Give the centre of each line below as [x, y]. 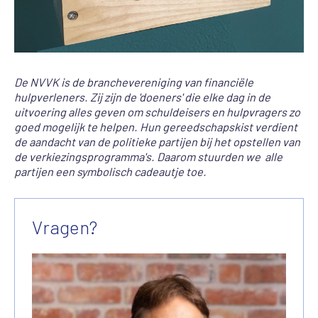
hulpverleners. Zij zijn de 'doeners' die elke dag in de [142, 97]
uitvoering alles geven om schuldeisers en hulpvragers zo [157, 111]
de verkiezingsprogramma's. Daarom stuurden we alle [148, 156]
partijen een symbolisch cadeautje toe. [110, 171]
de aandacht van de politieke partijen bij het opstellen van [157, 141]
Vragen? [65, 227]
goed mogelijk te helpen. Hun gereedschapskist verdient [156, 126]
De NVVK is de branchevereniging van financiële [134, 82]
